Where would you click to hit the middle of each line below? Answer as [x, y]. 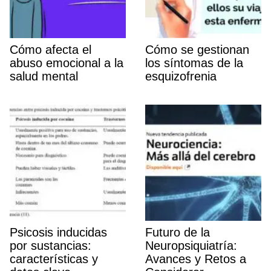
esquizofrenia [181, 77]
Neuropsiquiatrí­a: [191, 246]
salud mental [44, 77]
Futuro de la [178, 233]
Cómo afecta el [51, 50]
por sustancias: [51, 246]
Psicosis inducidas [58, 233]
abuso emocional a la [67, 63]
